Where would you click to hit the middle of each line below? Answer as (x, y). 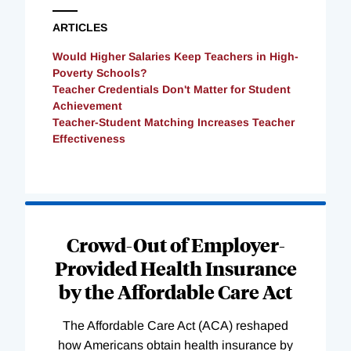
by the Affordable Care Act (175, 292)
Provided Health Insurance (175, 268)
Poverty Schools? (100, 72)
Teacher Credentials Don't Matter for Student (172, 89)
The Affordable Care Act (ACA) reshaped (175, 326)
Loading (48, 211)
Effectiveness (89, 138)
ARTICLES (80, 27)
